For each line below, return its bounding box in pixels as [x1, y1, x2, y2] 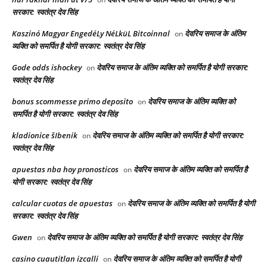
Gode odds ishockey [12, 62, 82, 73]
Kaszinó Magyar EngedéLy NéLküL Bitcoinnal [12, 28, 170, 39]
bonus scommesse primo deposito [12, 96, 133, 107]
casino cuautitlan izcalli [12, 253, 98, 265]
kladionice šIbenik [12, 130, 77, 141]
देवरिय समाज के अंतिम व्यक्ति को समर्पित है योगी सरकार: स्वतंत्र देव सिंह [47, 232, 242, 243]
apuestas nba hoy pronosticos [12, 164, 119, 175]
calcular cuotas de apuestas [12, 198, 113, 209]
